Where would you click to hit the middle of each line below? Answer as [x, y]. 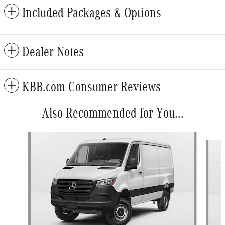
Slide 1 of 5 [20, 137]
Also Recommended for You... [113, 113]
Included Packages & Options [92, 13]
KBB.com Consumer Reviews [91, 87]
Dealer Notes [53, 52]
